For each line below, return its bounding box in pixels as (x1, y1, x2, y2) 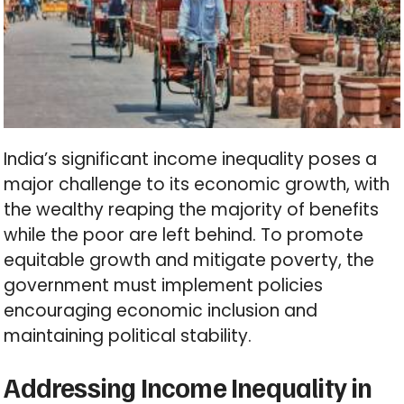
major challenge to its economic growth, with (4, 171, 390, 197)
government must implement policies (4, 272, 324, 298)
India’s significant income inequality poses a (4, 146, 378, 171)
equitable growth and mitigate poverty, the (4, 247, 375, 272)
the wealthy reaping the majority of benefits (4, 197, 380, 222)
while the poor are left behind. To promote (4, 222, 364, 247)
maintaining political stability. (4, 323, 252, 348)
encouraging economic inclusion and (4, 298, 318, 323)
